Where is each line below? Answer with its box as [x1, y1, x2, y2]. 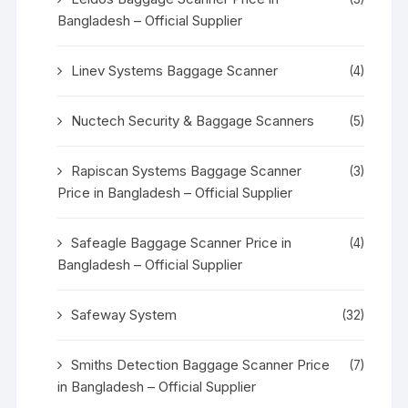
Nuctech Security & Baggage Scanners [71, 111, 315, 129]
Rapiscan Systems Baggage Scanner [71, 161, 302, 179]
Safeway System [71, 305, 178, 323]
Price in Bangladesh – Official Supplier [57, 183, 293, 201]
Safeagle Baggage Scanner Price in [71, 233, 292, 251]
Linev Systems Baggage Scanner [71, 61, 279, 79]
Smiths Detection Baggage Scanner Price [71, 355, 331, 373]
